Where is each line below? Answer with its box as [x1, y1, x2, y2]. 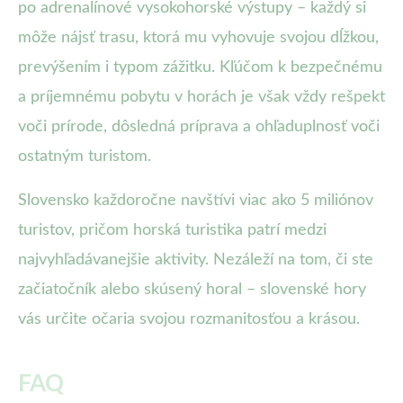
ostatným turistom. [18, 148, 151, 166]
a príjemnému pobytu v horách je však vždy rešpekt [18, 89, 385, 106]
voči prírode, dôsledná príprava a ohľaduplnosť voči [18, 119, 380, 136]
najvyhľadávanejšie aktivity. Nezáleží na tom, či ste [18, 252, 373, 269]
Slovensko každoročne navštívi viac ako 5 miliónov [18, 193, 373, 210]
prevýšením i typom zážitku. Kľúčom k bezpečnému [18, 59, 382, 76]
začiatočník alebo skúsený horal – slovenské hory [18, 282, 366, 299]
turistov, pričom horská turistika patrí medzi [18, 222, 327, 239]
